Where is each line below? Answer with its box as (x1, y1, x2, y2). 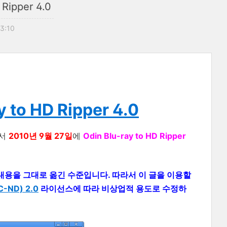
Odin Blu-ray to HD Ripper (83, 130, 186, 141)
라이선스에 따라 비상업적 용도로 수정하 (39, 183, 186, 194)
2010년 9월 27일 (9, 130, 72, 141)
